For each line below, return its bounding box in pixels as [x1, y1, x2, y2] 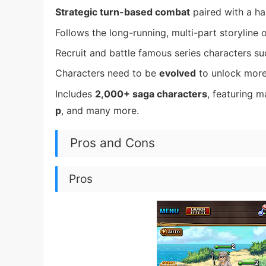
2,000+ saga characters [95, 87, 207, 100]
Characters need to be [55, 67, 159, 80]
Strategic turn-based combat [55, 6, 190, 18]
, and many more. [61, 104, 139, 116]
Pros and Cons [69, 135, 155, 151]
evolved [159, 67, 196, 80]
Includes [55, 87, 95, 100]
